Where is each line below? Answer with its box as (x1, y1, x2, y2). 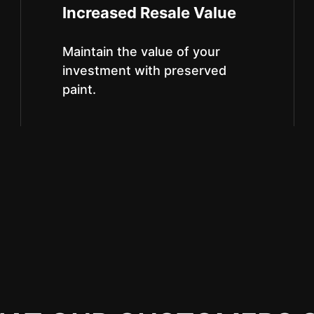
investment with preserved (62, 63, 226, 78)
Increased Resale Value (62, 4, 236, 22)
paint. (62, 82, 96, 97)
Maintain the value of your (62, 44, 220, 59)
